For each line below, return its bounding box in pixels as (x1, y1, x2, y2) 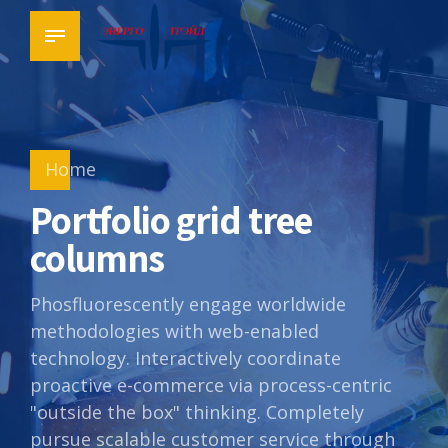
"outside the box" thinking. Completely (30, 399, 364, 424)
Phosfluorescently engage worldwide (30, 291, 346, 316)
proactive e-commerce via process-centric (30, 372, 392, 397)
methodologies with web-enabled (30, 318, 319, 343)
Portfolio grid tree (30, 195, 313, 245)
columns (30, 233, 164, 283)
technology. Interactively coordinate (30, 345, 341, 370)
